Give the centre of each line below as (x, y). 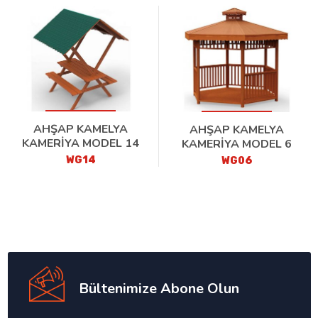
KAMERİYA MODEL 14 (81, 143)
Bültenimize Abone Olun (159, 289)
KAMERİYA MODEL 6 (237, 144)
